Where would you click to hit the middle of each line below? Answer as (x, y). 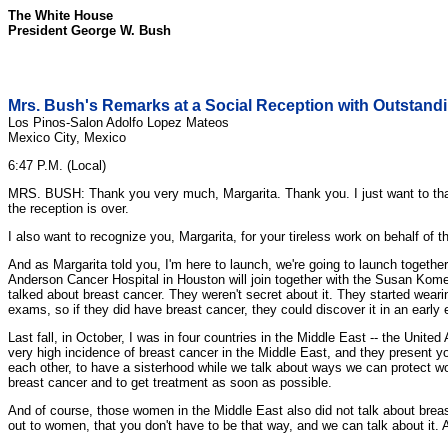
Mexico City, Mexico (67, 137)
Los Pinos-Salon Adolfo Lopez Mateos (118, 122)
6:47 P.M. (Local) (57, 165)
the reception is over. (68, 208)
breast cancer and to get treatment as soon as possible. (170, 382)
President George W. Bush (89, 30)
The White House (60, 15)
